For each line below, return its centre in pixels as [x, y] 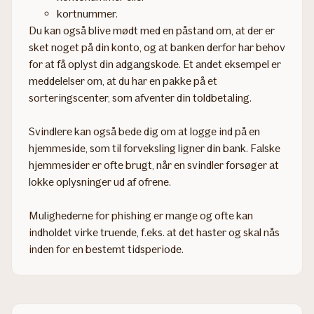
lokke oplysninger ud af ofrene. [100, 182]
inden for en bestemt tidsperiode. [106, 249]
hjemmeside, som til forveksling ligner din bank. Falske [155, 148]
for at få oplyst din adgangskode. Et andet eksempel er [155, 64]
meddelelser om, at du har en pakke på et [123, 81]
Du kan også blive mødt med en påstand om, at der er [152, 30]
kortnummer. [87, 13]
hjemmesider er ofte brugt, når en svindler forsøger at [154, 165]
